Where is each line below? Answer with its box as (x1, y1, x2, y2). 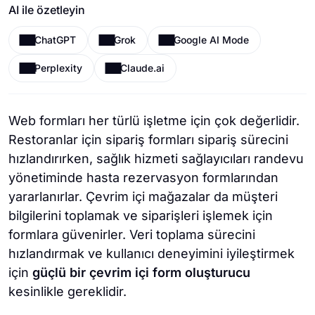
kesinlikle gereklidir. (8, 284, 127, 299)
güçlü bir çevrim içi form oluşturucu (32, 265, 250, 280)
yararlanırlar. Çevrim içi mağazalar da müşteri (8, 189, 278, 204)
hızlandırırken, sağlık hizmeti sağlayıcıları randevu (8, 151, 304, 166)
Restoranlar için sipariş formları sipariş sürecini (8, 132, 288, 147)
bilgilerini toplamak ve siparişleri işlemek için (8, 208, 273, 223)
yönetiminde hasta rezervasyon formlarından (8, 170, 278, 185)
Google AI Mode (174, 34, 249, 46)
